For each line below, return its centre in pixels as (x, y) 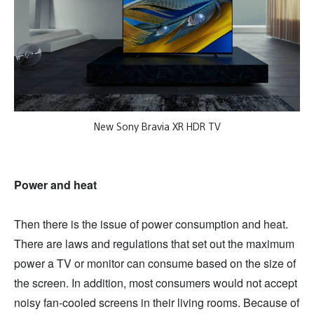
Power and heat (55, 184)
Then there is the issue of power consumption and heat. (151, 224)
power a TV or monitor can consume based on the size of (155, 263)
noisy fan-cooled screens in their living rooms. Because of (157, 302)
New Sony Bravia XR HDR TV (157, 126)
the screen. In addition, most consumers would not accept (156, 282)
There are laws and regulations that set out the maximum (154, 243)
